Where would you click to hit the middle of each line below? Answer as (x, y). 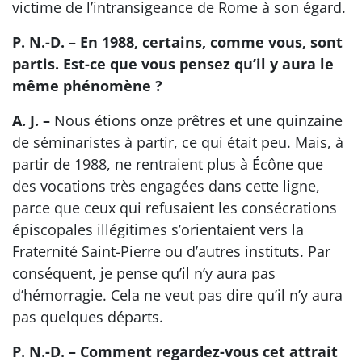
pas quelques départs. (88, 317)
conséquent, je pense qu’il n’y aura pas (144, 274)
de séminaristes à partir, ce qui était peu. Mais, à (178, 143)
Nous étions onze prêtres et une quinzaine (196, 121)
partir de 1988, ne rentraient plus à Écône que (168, 164)
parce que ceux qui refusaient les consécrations (175, 208)
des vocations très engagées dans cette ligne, (166, 186)
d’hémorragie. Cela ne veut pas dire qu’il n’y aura (177, 295)
